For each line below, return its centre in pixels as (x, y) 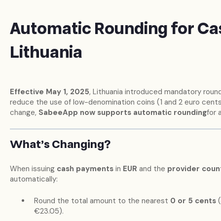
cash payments (85, 169)
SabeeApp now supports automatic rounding (122, 112)
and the (152, 169)
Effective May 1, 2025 (49, 92)
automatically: (34, 179)
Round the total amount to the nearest (102, 201)
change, (24, 112)
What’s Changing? (60, 145)
